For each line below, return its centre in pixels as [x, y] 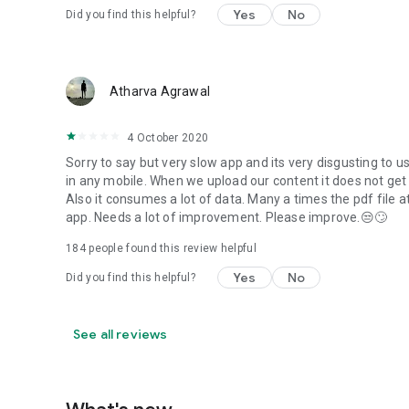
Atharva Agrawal [160, 91]
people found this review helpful [171, 248]
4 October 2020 [168, 138]
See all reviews [121, 334]
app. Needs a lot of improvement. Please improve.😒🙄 [227, 217]
